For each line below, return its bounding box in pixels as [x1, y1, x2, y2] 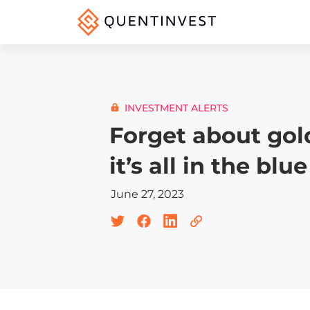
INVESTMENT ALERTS [125, 101, 228, 114]
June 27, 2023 [111, 187, 184, 201]
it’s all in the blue [109, 152, 307, 179]
